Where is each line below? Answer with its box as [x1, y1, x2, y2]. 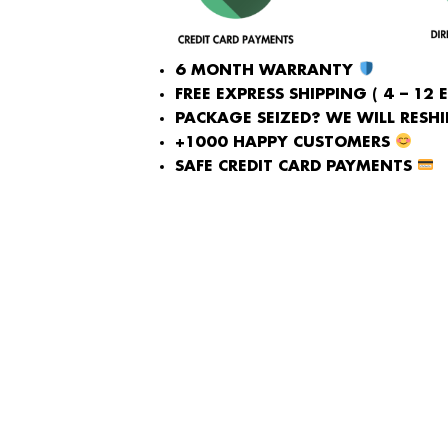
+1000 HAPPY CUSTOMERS [174, 134, 395, 151]
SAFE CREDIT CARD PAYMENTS [174, 158, 417, 175]
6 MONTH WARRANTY [174, 62, 358, 79]
